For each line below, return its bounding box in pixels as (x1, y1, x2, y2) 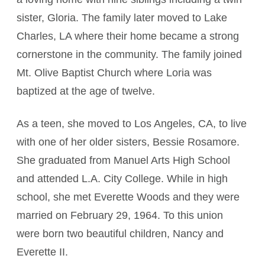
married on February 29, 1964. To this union (17, 209, 223, 221)
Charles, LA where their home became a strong (17, 30, 239, 42)
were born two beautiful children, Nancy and (17, 228, 224, 240)
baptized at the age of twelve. (17, 85, 155, 97)
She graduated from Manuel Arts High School (17, 154, 230, 166)
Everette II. (17, 246, 68, 258)
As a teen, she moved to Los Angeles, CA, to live (17, 118, 247, 130)
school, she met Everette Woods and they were (17, 191, 240, 203)
